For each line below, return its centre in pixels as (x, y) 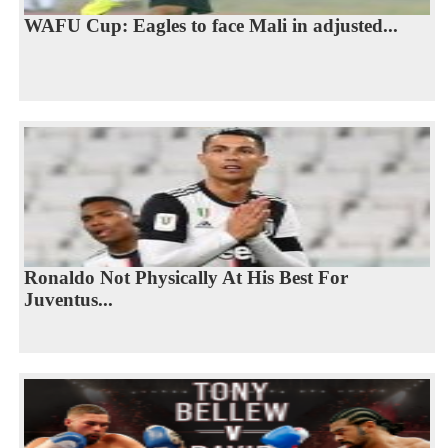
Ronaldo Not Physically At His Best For (185, 277)
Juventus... (68, 299)
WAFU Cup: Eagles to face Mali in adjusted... (210, 25)
